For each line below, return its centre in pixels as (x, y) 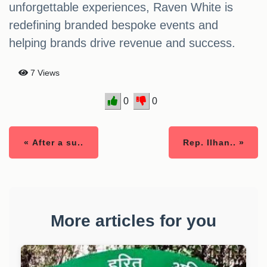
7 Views (44, 73)
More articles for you (133, 221)
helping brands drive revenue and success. (122, 43)
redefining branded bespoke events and (114, 25)
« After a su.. (54, 143)
